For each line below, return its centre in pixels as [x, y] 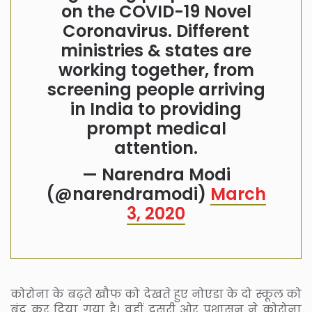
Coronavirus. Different [156, 31]
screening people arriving [156, 89]
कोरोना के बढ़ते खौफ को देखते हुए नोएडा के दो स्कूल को [156, 294]
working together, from [156, 70]
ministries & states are [156, 50]
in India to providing [156, 109]
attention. [156, 148]
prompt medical [156, 128]
